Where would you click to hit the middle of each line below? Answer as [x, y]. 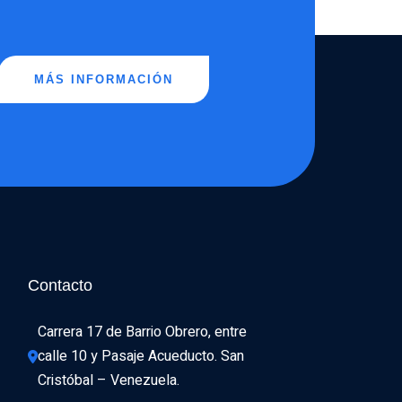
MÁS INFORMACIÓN [104, 79]
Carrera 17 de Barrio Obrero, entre [142, 332]
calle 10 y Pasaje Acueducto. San [140, 356]
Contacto [60, 285]
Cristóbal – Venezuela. [108, 380]
